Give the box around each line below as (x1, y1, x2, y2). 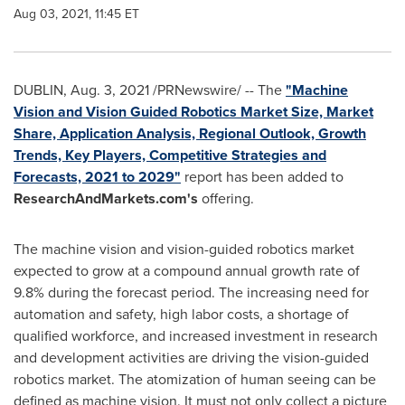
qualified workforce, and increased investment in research (14, 325, 378, 346)
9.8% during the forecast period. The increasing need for (14, 282, 369, 303)
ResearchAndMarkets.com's (14, 188, 198, 209)
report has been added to (181, 166, 344, 187)
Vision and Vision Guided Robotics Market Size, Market (14, 101, 373, 122)
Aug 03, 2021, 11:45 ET (14, 5, 139, 24)
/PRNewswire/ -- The (149, 80, 286, 100)
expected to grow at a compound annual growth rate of (14, 260, 360, 281)
